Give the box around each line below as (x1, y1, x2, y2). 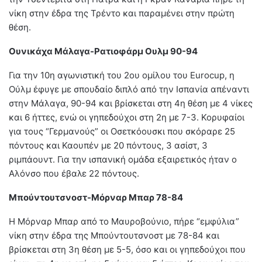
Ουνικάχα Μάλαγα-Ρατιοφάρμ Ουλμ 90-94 (9, 45, 198, 57)
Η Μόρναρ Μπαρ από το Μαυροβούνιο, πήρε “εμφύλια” (9, 215, 239, 227)
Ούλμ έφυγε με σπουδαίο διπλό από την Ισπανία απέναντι (9, 83, 249, 95)
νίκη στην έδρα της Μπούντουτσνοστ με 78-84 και (9, 229, 219, 241)
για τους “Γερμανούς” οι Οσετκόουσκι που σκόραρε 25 (9, 125, 235, 137)
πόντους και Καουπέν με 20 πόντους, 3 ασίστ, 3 (9, 139, 208, 151)
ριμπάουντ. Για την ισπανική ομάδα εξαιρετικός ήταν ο (9, 153, 237, 165)
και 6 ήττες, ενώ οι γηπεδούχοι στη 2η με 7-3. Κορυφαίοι (9, 111, 244, 123)
